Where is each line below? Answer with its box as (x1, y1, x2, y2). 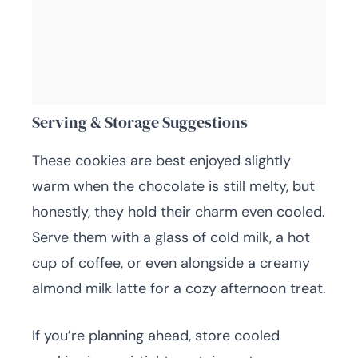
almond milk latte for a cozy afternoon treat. (32, 279, 326, 298)
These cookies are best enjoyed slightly (32, 151, 291, 170)
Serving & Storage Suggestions (32, 111, 248, 133)
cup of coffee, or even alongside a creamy (32, 253, 310, 272)
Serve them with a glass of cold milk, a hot (32, 228, 310, 247)
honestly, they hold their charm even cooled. (32, 202, 325, 221)
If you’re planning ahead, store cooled (32, 326, 280, 345)
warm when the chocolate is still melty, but (32, 177, 315, 196)
